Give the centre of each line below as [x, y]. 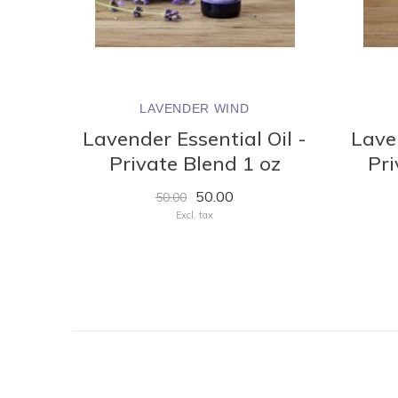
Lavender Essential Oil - [195, 139]
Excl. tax [195, 215]
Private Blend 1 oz [195, 163]
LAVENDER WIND [195, 108]
